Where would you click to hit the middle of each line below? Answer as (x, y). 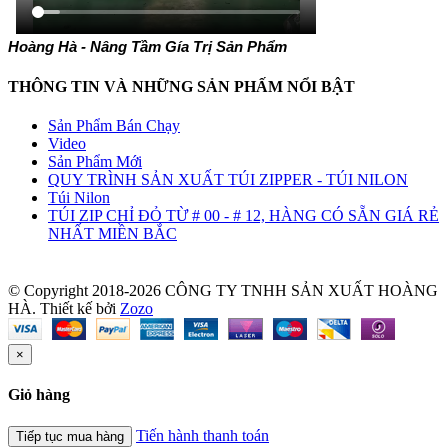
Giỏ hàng (39, 395)
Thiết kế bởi (80, 309)
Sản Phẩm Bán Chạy (114, 125)
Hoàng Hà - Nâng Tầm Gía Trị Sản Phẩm (147, 47)
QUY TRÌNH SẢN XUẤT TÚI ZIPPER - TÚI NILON (228, 179)
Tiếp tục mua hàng (70, 436)
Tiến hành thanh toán (202, 435)
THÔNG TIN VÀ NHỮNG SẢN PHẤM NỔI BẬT (181, 86)
